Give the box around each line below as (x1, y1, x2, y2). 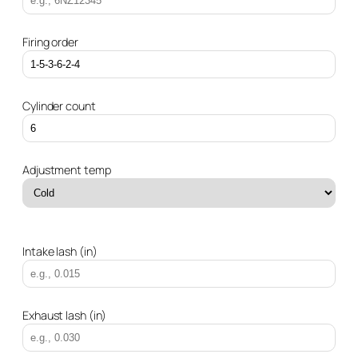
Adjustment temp (22, 161, 111, 177)
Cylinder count (22, 97, 96, 113)
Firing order (22, 34, 78, 50)
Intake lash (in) (22, 243, 97, 259)
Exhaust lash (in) (22, 307, 107, 323)
